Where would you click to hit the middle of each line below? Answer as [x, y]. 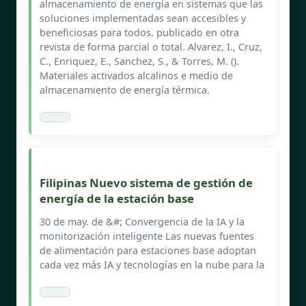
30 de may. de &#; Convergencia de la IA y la [142, 221]
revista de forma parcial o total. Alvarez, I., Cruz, [151, 46]
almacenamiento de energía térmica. [125, 89]
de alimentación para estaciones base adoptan [148, 250]
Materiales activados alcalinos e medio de [136, 75]
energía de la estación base [117, 198]
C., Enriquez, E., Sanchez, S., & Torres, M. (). [139, 61]
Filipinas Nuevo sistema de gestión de [146, 182]
